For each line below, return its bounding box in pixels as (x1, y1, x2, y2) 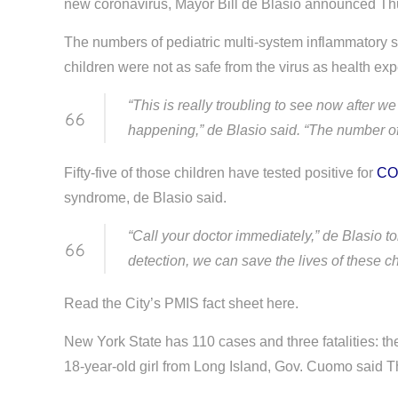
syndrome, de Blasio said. (64, 190, 227, 206)
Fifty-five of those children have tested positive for (64, 165, 377, 181)
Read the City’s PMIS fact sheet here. (64, 296, 298, 312)
